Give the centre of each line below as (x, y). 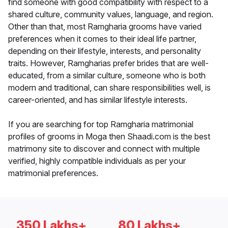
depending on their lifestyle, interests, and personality (105, 51)
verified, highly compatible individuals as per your (97, 161)
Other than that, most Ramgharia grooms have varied (105, 27)
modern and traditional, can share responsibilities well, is (109, 88)
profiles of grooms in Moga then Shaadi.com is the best (109, 137)
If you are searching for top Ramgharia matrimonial (101, 124)
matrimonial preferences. (53, 173)
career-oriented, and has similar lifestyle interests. (98, 100)
